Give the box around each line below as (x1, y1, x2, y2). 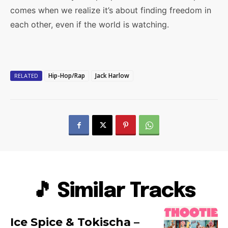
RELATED (14, 72, 38, 79)
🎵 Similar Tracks (33, 181, 195, 202)
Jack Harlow (95, 71, 129, 80)
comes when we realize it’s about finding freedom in (10, 5, 211, 15)
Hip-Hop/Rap (48, 71, 85, 80)
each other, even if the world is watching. (10, 19, 169, 30)
